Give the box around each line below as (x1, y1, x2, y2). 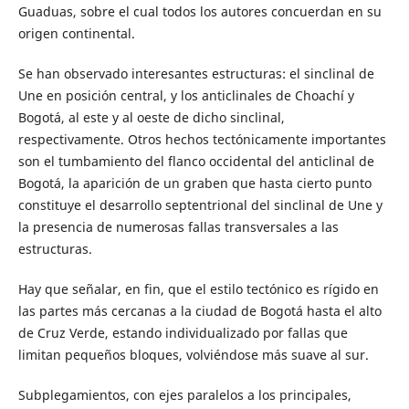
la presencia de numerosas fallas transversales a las (17, 218, 339, 236)
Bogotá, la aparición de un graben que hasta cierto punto (17, 174, 372, 193)
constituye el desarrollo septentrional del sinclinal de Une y (17, 196, 383, 215)
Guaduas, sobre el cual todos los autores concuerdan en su (17, 3, 382, 21)
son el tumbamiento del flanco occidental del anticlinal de (17, 152, 374, 171)
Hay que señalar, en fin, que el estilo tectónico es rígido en (17, 280, 379, 299)
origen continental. (17, 25, 135, 43)
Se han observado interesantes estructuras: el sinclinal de (17, 65, 374, 83)
